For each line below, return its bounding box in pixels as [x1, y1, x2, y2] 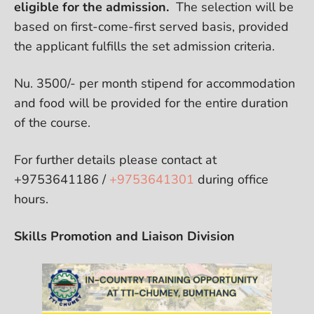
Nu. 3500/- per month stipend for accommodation [14, 74, 295, 92]
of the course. [14, 114, 90, 131]
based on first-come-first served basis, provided [14, 18, 289, 35]
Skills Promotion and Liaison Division [14, 227, 238, 245]
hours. [14, 190, 48, 207]
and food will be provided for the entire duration [14, 94, 288, 111]
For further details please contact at [14, 151, 217, 168]
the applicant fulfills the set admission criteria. [14, 37, 278, 55]
